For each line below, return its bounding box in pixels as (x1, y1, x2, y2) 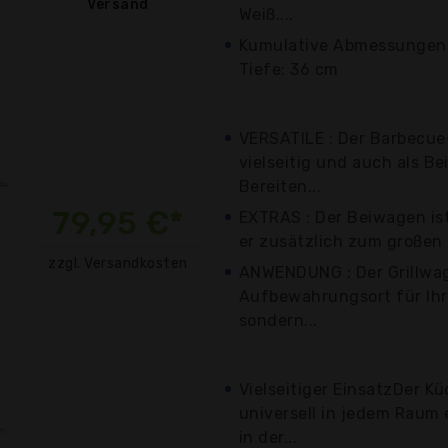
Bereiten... (239, 176, 322, 196)
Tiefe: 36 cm (239, 59, 339, 79)
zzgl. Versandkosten (48, 254, 188, 272)
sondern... (239, 310, 318, 330)
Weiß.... (239, 4, 294, 24)
